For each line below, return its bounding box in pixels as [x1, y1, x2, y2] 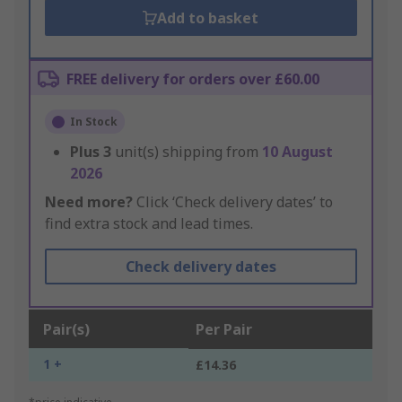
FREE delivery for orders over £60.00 [66, 69, 319, 90]
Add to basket [157, 8, 259, 29]
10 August [262, 142, 333, 162]
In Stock [70, 114, 118, 130]
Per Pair [196, 319, 252, 340]
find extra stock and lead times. [45, 214, 253, 234]
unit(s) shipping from [115, 142, 262, 162]
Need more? [45, 192, 133, 213]
